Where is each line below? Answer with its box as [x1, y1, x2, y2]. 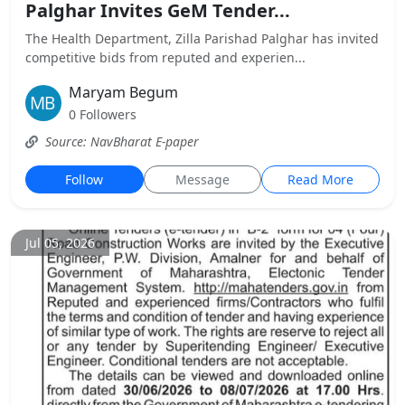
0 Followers [69, 106, 137, 123]
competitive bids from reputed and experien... [25, 49, 306, 66]
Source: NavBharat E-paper [42, 133, 199, 150]
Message [175, 171, 230, 188]
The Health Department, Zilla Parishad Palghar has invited [25, 30, 379, 47]
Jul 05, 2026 [25, 234, 95, 251]
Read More [287, 171, 354, 188]
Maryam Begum [69, 82, 178, 102]
